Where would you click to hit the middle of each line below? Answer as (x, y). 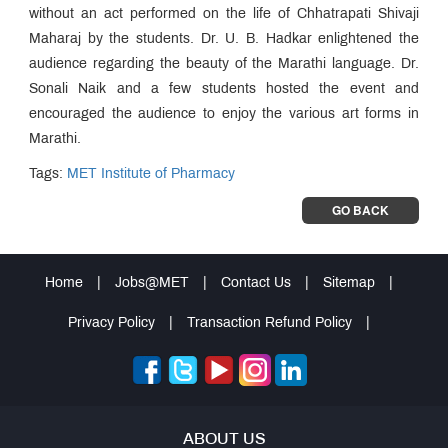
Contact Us (256, 283)
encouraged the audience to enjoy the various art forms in (224, 114)
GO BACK (360, 209)
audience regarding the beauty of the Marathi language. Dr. (224, 64)
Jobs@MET (152, 283)
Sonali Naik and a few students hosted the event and (224, 89)
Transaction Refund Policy (269, 323)
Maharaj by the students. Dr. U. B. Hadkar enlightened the (224, 39)
